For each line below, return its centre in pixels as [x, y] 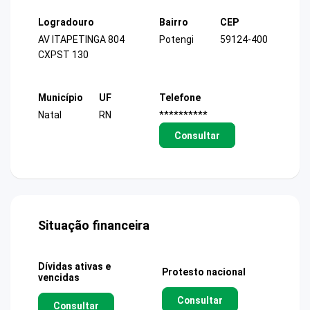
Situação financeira [94, 225]
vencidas [59, 277]
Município [61, 97]
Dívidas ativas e [74, 266]
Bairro [174, 22]
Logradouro [66, 22]
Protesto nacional [204, 272]
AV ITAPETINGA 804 [81, 40]
